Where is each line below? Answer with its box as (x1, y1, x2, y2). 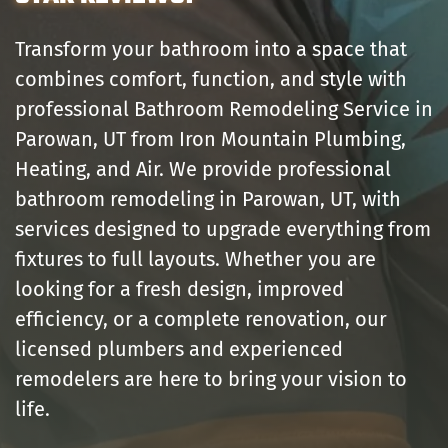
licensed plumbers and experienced (15, 337, 343, 362)
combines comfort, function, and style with (15, 67, 407, 92)
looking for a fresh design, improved (15, 277, 344, 302)
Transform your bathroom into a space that (15, 37, 407, 62)
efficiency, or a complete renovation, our (15, 307, 387, 332)
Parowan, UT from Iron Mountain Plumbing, (15, 127, 406, 152)
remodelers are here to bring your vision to (15, 367, 407, 392)
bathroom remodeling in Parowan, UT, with (15, 187, 401, 212)
